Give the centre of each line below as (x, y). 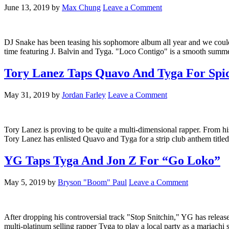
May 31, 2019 (27, 95)
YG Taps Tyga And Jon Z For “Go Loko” (112, 161)
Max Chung (81, 8)
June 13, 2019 (27, 8)
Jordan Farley (84, 95)
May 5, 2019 (25, 182)
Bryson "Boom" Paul (92, 182)
